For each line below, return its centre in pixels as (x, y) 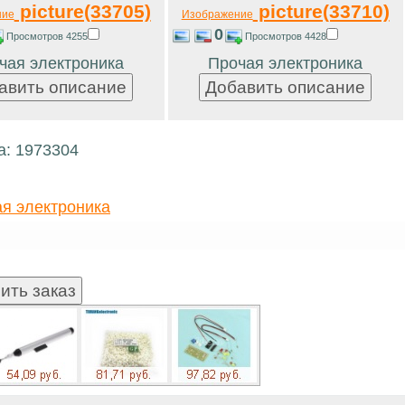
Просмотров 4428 (285, 36)
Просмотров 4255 (47, 36)
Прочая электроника (286, 63)
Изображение (217, 14)
